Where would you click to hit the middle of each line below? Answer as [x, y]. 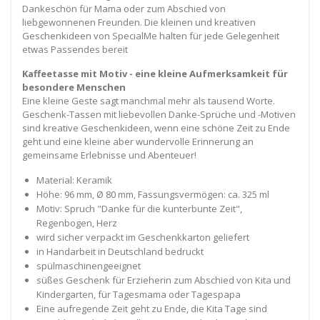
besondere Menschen [74, 87]
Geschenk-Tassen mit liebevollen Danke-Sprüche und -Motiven [159, 114]
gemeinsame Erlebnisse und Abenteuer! [109, 155]
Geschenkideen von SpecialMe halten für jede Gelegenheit [151, 35]
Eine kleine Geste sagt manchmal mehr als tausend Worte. [149, 100]
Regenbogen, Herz [76, 222]
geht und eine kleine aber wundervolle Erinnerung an [138, 141]
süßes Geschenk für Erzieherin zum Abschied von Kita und [163, 280]
